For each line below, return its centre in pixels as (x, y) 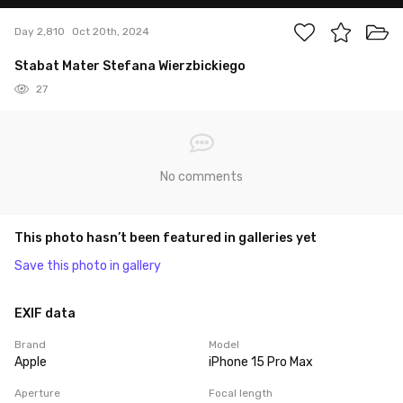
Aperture (37, 393)
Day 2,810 (40, 32)
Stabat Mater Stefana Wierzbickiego (130, 66)
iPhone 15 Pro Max (261, 362)
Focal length (241, 393)
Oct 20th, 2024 (111, 32)
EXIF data (45, 313)
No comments (201, 176)
